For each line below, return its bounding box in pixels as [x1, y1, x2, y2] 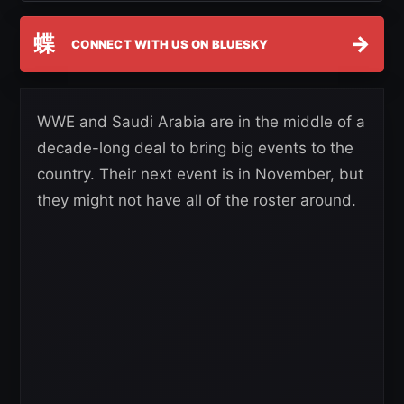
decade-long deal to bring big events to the [37, 139, 353, 158]
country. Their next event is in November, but [37, 165, 363, 184]
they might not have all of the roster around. [37, 191, 356, 210]
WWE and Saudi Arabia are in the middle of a [37, 113, 365, 132]
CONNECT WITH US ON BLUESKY [71, 36, 269, 51]
